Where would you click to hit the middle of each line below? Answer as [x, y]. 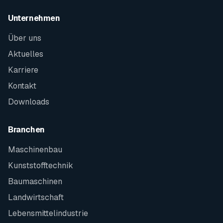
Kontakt [22, 86]
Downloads [29, 102]
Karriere [23, 70]
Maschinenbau [35, 150]
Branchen [26, 130]
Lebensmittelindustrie [48, 213]
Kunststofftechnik [41, 166]
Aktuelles [26, 54]
